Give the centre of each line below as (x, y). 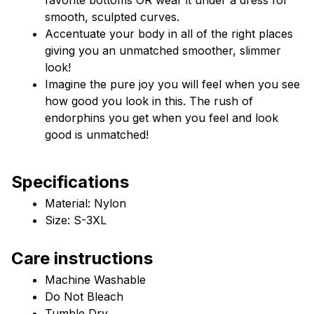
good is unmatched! (97, 134)
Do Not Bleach (84, 296)
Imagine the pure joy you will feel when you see (172, 84)
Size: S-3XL (76, 220)
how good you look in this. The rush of (149, 101)
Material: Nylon (86, 203)
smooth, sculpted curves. (112, 16)
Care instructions (82, 258)
